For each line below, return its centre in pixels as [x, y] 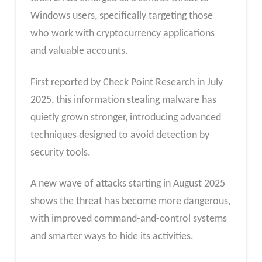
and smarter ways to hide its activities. [112, 237]
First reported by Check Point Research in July [126, 82]
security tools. [60, 153]
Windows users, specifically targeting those [121, 16]
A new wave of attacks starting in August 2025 [127, 184]
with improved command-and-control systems [128, 219]
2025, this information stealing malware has [123, 100]
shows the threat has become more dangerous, [130, 202]
